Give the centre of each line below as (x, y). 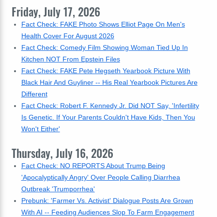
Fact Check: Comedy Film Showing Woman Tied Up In (104, 47)
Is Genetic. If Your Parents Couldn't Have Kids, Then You (108, 117)
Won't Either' (40, 129)
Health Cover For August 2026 (68, 36)
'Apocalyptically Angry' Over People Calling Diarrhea (101, 177)
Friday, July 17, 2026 (56, 12)
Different (34, 94)
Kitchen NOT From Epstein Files (70, 59)
